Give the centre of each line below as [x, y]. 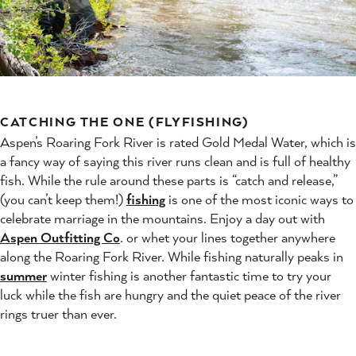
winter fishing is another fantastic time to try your [189, 276]
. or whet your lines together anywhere [228, 238]
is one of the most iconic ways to [259, 199]
